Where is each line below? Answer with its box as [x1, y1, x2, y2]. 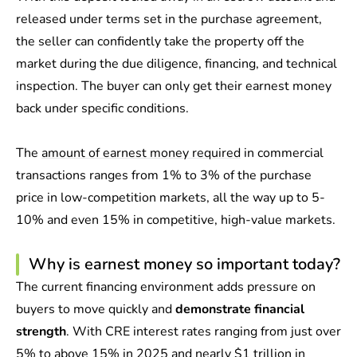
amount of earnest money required [41, 144, 241, 162]
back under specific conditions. [16, 100, 192, 117]
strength [16, 323, 66, 340]
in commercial [241, 144, 324, 162]
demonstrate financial [172, 300, 304, 318]
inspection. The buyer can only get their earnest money [16, 77, 331, 95]
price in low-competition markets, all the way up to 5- [16, 189, 325, 206]
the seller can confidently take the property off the [16, 33, 304, 50]
